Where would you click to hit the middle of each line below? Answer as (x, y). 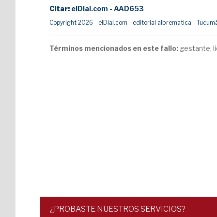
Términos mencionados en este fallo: (115, 48)
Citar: (60, 8)
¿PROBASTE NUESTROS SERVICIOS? (118, 209)
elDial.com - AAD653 (108, 8)
